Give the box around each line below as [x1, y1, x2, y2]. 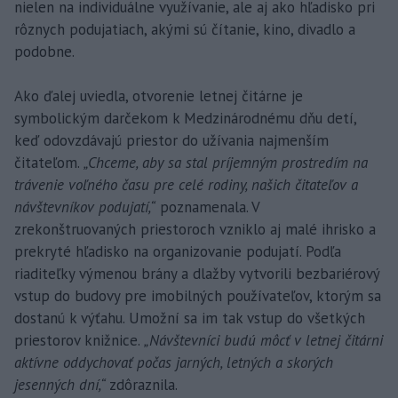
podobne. [14, 41, 75, 61]
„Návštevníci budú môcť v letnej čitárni [144, 330, 383, 350]
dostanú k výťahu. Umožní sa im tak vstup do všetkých [14, 307, 365, 328]
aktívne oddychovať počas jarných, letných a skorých [14, 352, 333, 372]
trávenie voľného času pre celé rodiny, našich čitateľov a [14, 174, 358, 195]
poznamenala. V [155, 196, 259, 217]
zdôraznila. [106, 374, 178, 394]
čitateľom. [14, 152, 84, 172]
